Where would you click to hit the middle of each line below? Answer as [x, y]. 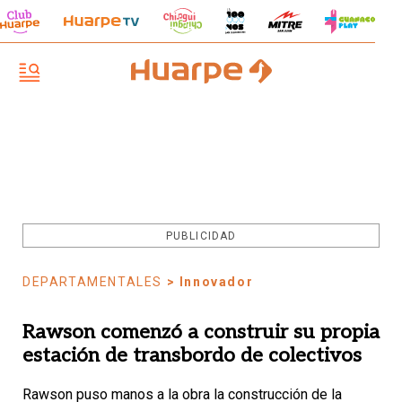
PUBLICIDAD [201, 236]
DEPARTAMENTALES [92, 282]
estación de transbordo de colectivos [192, 355]
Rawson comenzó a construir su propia [201, 332]
